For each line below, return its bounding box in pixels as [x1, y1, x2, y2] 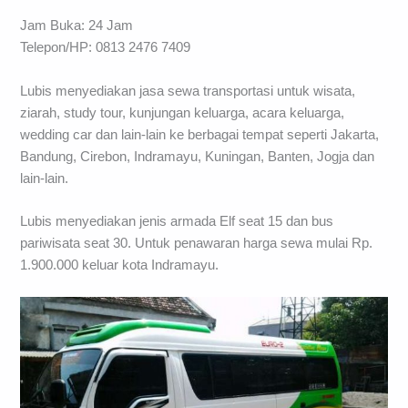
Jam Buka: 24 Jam [20, 18, 134, 34]
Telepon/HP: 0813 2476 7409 [20, 40, 191, 56]
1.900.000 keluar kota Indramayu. [20, 258, 219, 273]
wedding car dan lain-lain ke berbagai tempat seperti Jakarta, [20, 127, 380, 142]
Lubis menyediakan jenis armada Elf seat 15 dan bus [20, 214, 334, 229]
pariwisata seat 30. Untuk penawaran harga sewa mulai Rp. [20, 236, 373, 251]
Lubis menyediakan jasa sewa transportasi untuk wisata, [20, 83, 356, 98]
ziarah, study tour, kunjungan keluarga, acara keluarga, [20, 105, 345, 120]
